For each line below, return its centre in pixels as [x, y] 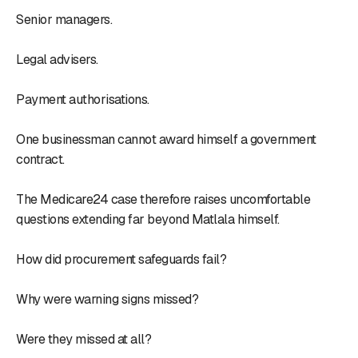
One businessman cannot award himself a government [166, 139]
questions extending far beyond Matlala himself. [148, 219]
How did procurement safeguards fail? [121, 259]
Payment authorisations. [83, 99]
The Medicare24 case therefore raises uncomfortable [163, 199]
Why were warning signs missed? [107, 299]
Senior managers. [64, 19]
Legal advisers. [57, 59]
